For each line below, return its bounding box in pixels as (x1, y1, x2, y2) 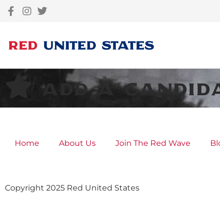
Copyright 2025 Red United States (5, 183, 139, 192)
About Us (59, 138, 96, 148)
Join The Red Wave (115, 138, 191, 148)
